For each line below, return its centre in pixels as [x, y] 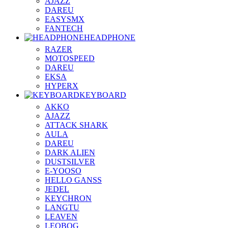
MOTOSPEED [70, 58]
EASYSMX [65, 19]
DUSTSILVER [70, 162]
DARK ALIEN [70, 152]
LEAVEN [61, 217]
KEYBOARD [103, 95]
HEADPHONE [110, 37]
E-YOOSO [63, 171]
